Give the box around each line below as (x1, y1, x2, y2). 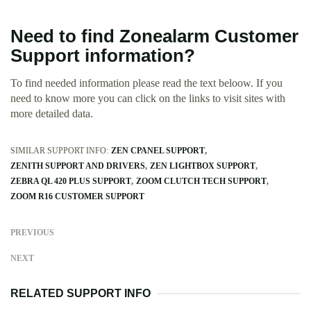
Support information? (10, 46, 195, 66)
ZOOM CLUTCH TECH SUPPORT (136, 176, 267, 187)
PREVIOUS (10, 228, 54, 238)
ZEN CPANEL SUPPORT (111, 146, 205, 156)
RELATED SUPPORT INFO (10, 287, 151, 300)
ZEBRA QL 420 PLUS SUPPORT (10, 176, 131, 187)
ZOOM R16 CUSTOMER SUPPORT (10, 192, 144, 202)
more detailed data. (10, 108, 93, 120)
